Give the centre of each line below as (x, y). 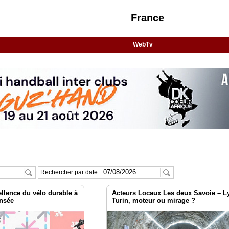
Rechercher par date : (71, 173)
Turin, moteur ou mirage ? (154, 201)
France (147, 18)
